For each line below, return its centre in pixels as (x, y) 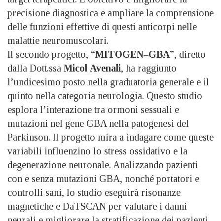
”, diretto (188, 54)
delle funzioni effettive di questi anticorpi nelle (102, 26)
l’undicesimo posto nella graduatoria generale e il (108, 82)
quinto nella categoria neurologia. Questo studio (105, 95)
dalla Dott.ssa (36, 68)
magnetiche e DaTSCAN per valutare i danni (97, 206)
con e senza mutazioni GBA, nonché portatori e (103, 178)
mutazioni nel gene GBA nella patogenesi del (98, 123)
